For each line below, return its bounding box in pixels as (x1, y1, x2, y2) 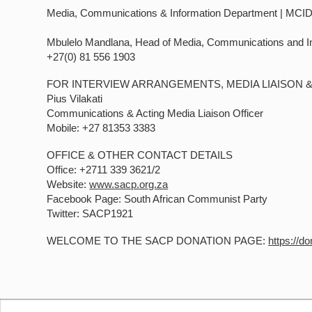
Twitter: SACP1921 (47, 208, 134, 219)
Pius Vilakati (47, 93, 103, 104)
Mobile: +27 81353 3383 (47, 122, 156, 134)
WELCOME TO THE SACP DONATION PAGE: (47, 235, 269, 247)
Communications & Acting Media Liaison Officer (47, 107, 264, 119)
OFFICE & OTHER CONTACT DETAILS (47, 149, 233, 161)
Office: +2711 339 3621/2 (47, 164, 161, 175)
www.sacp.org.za (89, 178, 169, 190)
